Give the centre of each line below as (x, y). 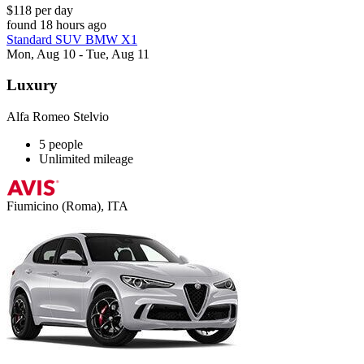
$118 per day (40, 10)
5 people (61, 145)
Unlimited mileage (86, 159)
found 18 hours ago (56, 24)
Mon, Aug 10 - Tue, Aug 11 (78, 54)
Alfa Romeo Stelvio (58, 117)
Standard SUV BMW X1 (72, 39)
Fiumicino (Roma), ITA (67, 206)
